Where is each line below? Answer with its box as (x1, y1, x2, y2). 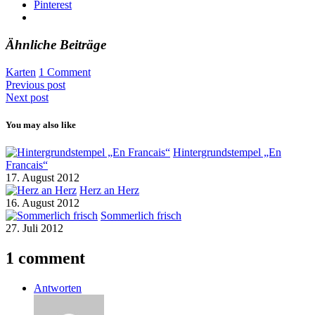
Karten (6, 65, 36, 78)
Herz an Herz (79, 184, 139, 197)
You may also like (6, 119, 76, 130)
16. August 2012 (6, 197, 79, 210)
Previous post (6, 78, 65, 91)
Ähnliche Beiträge (6, 37, 106, 52)
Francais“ (6, 159, 48, 172)
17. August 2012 (6, 172, 79, 184)
